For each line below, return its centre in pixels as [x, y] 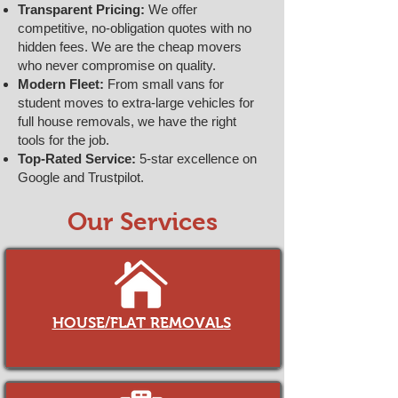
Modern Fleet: [61, 84]
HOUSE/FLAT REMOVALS [141, 323]
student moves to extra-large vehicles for [136, 103]
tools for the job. [64, 140]
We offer [171, 9]
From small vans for [164, 84]
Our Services [142, 222]
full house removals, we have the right [127, 121]
